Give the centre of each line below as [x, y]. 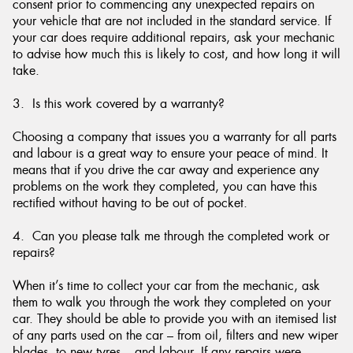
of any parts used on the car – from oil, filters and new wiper [175, 335]
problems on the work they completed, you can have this [165, 186]
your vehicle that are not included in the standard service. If [172, 21]
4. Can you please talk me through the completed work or [171, 236]
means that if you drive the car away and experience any [166, 170]
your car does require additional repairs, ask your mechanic [174, 37]
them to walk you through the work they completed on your [172, 302]
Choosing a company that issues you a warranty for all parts [175, 137]
